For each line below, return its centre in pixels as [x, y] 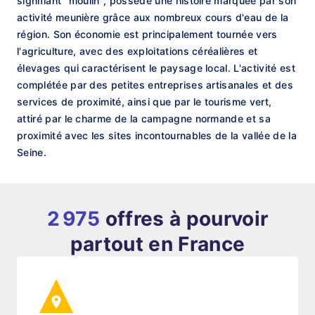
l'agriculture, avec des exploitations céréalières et [137, 51]
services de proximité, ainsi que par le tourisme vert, [144, 102]
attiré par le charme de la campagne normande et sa [144, 118]
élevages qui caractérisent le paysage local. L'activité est [156, 68]
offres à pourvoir [184, 219]
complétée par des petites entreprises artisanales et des [155, 85]
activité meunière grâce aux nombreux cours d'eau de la [153, 17]
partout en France [157, 244]
